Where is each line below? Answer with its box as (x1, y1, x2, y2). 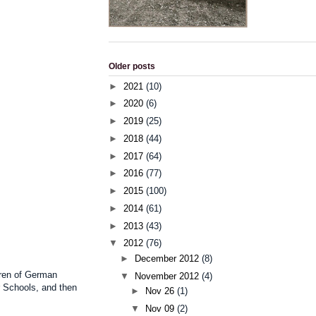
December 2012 (134, 253, 202, 264)
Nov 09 (145, 303, 178, 314)
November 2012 (134, 270, 202, 281)
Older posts (109, 61, 155, 72)
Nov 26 (145, 286, 178, 297)
